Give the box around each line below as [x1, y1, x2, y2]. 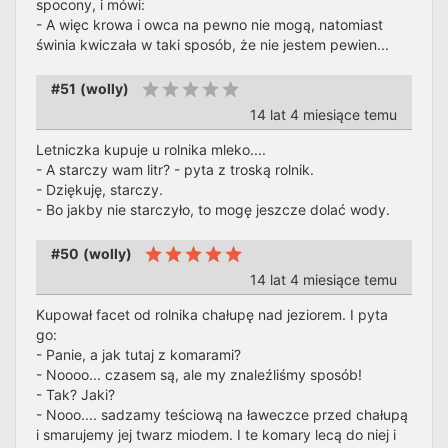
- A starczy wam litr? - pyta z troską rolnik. [36, 161, 314, 178]
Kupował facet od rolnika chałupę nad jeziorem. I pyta [36, 306, 388, 323]
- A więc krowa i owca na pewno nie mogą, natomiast [36, 16, 383, 33]
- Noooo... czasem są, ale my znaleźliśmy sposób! [36, 366, 362, 383]
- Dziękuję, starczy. [36, 181, 163, 198]
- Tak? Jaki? [36, 386, 115, 403]
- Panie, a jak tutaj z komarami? [36, 346, 241, 363]
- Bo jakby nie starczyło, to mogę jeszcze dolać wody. [36, 201, 390, 218]
